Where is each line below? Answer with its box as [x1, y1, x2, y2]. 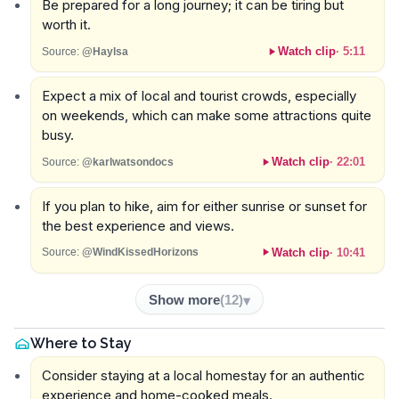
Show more [149, 291, 220, 307]
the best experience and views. [41, 216, 234, 234]
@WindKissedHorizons [81, 246, 199, 259]
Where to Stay [30, 334, 132, 352]
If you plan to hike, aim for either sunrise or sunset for [41, 197, 367, 215]
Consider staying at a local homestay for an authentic [41, 366, 365, 384]
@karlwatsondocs [81, 155, 174, 168]
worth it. [41, 16, 91, 34]
